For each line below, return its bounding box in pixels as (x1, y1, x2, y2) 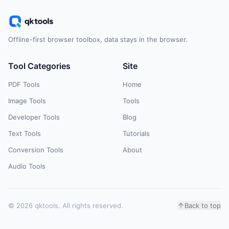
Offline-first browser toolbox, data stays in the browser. (8, 35, 188, 43)
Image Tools (8, 97, 46, 105)
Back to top (185, 201, 221, 210)
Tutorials (123, 129, 150, 138)
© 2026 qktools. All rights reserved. (8, 201, 123, 210)
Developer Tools (8, 113, 60, 121)
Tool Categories (8, 61, 71, 71)
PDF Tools (8, 80, 40, 88)
